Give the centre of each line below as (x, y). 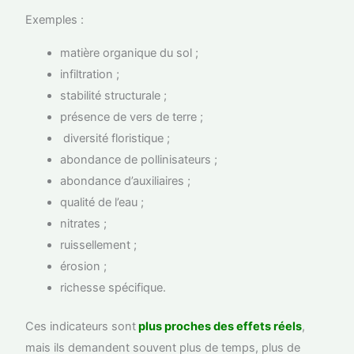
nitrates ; (84, 223)
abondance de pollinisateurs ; (139, 159)
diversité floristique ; (117, 138)
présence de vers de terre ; (132, 117)
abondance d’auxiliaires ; (126, 181)
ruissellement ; (100, 245)
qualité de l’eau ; (102, 202)
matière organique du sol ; (130, 53)
